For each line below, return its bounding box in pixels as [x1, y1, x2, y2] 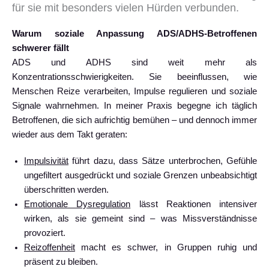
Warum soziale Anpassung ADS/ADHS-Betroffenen [12, 29, 257, 38]
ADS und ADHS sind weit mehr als [12, 58, 257, 67]
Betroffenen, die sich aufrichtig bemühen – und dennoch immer [12, 115, 257, 125]
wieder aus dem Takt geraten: [12, 130, 127, 139]
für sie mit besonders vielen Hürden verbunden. [12, 2, 239, 14]
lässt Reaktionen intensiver [130, 199, 257, 209]
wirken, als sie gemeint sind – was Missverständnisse [24, 214, 257, 223]
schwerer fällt [12, 43, 69, 53]
